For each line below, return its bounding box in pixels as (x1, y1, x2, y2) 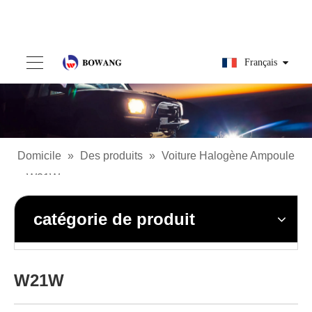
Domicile (17, 150, 61, 162)
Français (244, 57, 277, 68)
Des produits (80, 150, 143, 162)
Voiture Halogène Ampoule (162, 150, 295, 162)
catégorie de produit (33, 210, 195, 228)
